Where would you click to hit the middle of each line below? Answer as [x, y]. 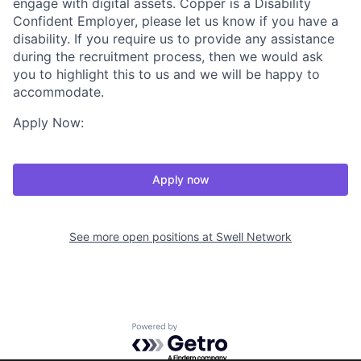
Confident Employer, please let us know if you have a [176, 21]
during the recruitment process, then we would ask [168, 56]
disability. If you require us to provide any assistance [174, 39]
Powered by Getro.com [202, 331]
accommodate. [58, 92]
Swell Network [254, 237]
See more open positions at [143, 237]
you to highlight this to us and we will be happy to [166, 74]
